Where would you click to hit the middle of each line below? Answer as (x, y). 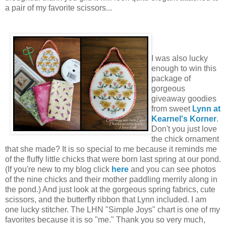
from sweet (172, 108)
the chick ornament (185, 139)
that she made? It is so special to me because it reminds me (111, 149)
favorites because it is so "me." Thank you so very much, (105, 219)
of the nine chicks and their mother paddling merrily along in (111, 179)
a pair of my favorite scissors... (59, 8)
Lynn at (206, 108)
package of (171, 78)
